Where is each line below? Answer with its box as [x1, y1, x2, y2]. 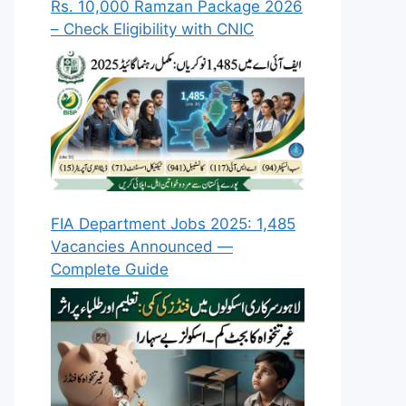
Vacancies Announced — [51, 237, 233, 256]
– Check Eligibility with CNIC [51, 19, 254, 38]
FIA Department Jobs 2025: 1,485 [51, 214, 295, 233]
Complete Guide [51, 259, 169, 278]
